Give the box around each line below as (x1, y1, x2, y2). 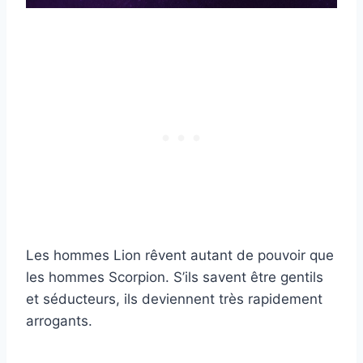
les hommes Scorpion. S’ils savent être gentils (26, 269, 323, 286)
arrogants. (26, 313, 92, 330)
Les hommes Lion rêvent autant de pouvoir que (26, 247, 334, 264)
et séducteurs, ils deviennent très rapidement (26, 291, 322, 308)
